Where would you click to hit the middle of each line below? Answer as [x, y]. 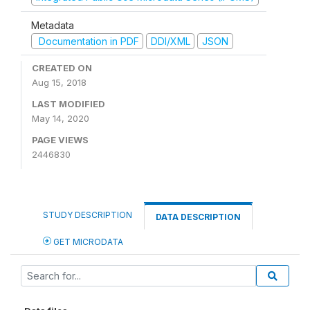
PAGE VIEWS [60, 140]
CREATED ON [62, 68]
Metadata [53, 25]
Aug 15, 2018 [59, 82]
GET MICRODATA [87, 242]
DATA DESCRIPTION [198, 217]
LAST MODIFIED [69, 104]
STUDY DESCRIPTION [88, 215]
